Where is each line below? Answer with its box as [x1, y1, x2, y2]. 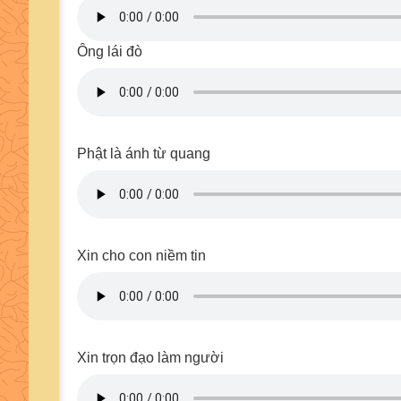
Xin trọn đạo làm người [77, 350, 224, 365]
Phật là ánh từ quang [77, 146, 210, 161]
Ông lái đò [77, 44, 142, 59]
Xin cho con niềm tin [77, 248, 206, 263]
